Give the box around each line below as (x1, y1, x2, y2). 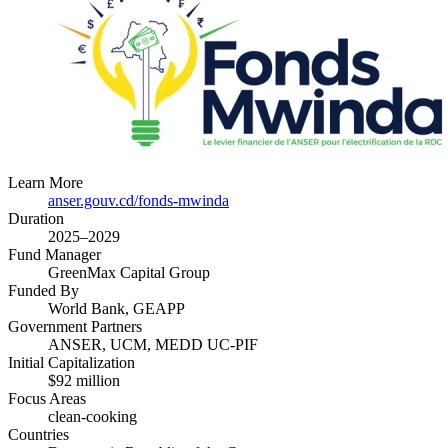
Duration (8, 209, 64, 227)
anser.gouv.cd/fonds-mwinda (48, 191, 229, 209)
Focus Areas (8, 389, 86, 407)
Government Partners (8, 317, 142, 335)
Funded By (8, 281, 79, 299)
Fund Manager (8, 245, 101, 263)
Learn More (8, 173, 83, 191)
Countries (8, 425, 69, 443)
